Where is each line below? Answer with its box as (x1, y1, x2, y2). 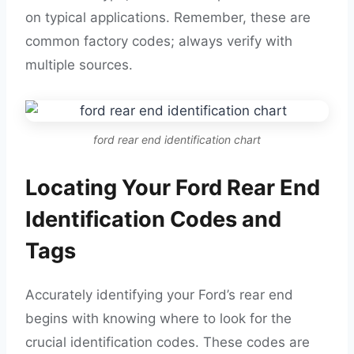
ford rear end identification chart (93, 133, 261, 146)
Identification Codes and (25, 206, 281, 232)
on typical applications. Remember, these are (25, 9, 311, 25)
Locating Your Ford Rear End (25, 175, 320, 201)
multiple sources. (25, 57, 133, 73)
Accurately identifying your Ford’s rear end (25, 287, 293, 303)
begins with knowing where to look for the (25, 311, 292, 326)
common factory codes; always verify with (25, 33, 292, 49)
